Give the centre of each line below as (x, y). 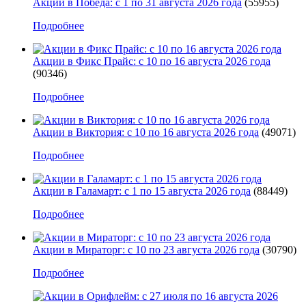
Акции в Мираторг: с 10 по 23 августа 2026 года (146, 249)
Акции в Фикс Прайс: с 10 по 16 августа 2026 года (152, 61)
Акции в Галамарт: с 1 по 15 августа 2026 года (142, 191)
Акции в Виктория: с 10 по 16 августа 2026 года (146, 132)
